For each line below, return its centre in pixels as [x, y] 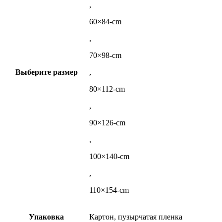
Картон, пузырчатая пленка [136, 217]
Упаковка [46, 217]
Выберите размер [46, 72]
